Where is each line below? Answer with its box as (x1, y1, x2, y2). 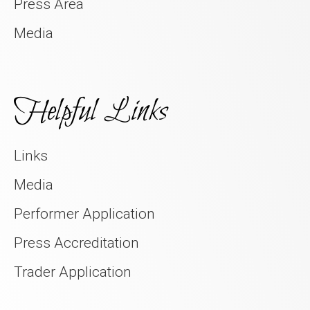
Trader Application (14, 263, 131, 280)
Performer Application (14, 205, 155, 222)
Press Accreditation (14, 234, 139, 251)
